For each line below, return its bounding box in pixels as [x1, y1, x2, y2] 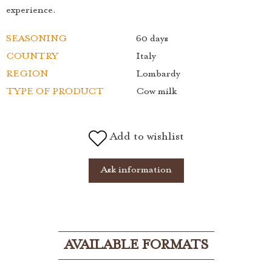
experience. [6, 5, 56, 16]
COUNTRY [6, 51, 58, 63]
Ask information [100, 165, 172, 176]
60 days [136, 33, 168, 45]
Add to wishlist [109, 131, 184, 143]
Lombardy [136, 69, 180, 80]
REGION [6, 69, 48, 80]
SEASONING [6, 33, 67, 45]
